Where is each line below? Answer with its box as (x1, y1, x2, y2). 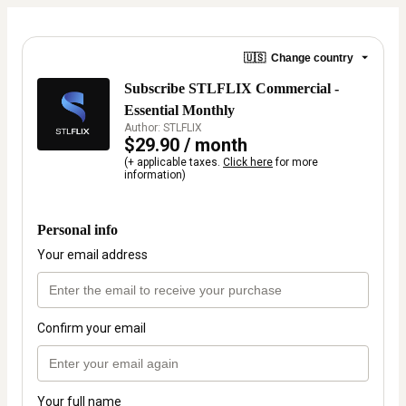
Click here (223, 156, 273, 169)
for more (273, 156, 318, 169)
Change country (271, 51, 353, 64)
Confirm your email (37, 321, 146, 336)
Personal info (37, 222, 118, 238)
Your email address (37, 247, 148, 263)
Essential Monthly (124, 102, 235, 118)
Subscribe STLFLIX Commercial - (124, 81, 339, 96)
